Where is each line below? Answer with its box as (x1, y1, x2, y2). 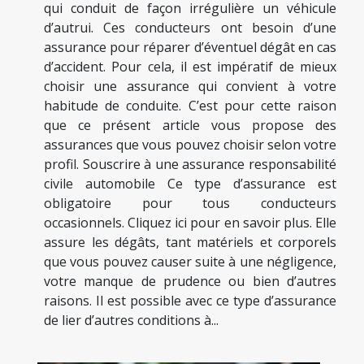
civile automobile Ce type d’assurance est (44, 175, 336, 193)
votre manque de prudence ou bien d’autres (44, 272, 336, 291)
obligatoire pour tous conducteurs (44, 194, 336, 213)
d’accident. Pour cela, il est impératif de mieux (44, 58, 336, 76)
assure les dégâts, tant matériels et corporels (44, 233, 336, 252)
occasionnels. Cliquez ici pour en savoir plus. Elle (44, 214, 336, 232)
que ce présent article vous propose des (44, 116, 336, 135)
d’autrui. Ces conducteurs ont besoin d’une (44, 19, 336, 37)
